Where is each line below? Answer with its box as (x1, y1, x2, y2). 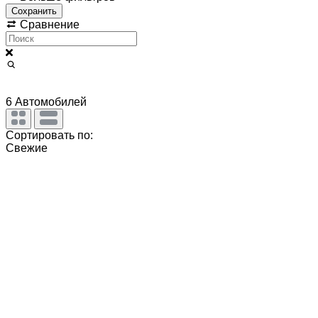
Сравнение (17, 18, 79, 31)
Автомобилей (12, 95, 87, 108)
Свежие (6, 141, 48, 154)
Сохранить (11, 5, 57, 16)
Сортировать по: (6, 128, 93, 141)
